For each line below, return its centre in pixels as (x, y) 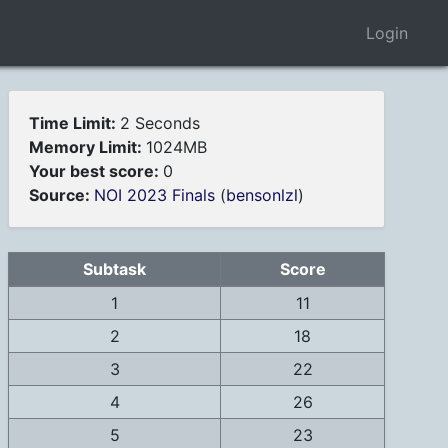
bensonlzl (262, 195)
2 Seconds (160, 123)
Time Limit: (74, 123)
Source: (61, 195)
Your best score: (96, 171)
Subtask (114, 269)
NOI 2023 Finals (154, 195)
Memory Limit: (87, 147)
